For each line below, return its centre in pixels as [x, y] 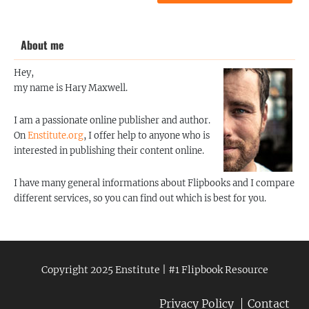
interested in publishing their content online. [109, 150]
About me [42, 44]
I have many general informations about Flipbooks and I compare [154, 183]
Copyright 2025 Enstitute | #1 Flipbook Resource [154, 269]
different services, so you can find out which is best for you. [140, 198]
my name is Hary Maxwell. [71, 88]
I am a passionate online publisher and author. [112, 120]
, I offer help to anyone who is [147, 135]
